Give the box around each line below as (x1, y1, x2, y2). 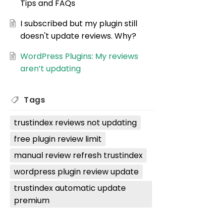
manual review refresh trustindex (14, 150, 143, 162)
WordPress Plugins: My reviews (20, 51, 138, 62)
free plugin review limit (14, 133, 102, 145)
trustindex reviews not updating (14, 117, 137, 129)
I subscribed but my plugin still (20, 18, 137, 30)
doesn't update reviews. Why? (20, 30, 136, 42)
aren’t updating (20, 63, 81, 75)
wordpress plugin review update (14, 166, 139, 178)
